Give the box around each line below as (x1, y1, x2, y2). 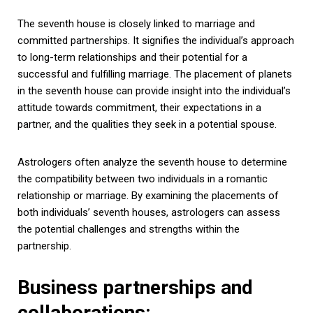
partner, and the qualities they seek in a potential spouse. (17, 117, 277, 131)
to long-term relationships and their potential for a (17, 50, 247, 64)
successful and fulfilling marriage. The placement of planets (17, 67, 292, 80)
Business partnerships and (17, 275, 253, 299)
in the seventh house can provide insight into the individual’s (17, 84, 291, 97)
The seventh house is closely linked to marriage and (17, 17, 255, 30)
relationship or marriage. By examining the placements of (17, 189, 279, 202)
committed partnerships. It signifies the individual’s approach (17, 34, 294, 47)
